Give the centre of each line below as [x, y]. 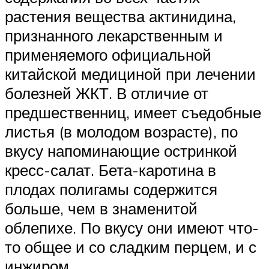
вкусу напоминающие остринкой [121, 150]
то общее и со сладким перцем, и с [131, 246]
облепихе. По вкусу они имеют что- [132, 227]
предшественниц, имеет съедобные [133, 112]
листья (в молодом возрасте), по [121, 131]
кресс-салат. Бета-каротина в [110, 170]
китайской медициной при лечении [130, 74]
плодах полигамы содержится [111, 189]
